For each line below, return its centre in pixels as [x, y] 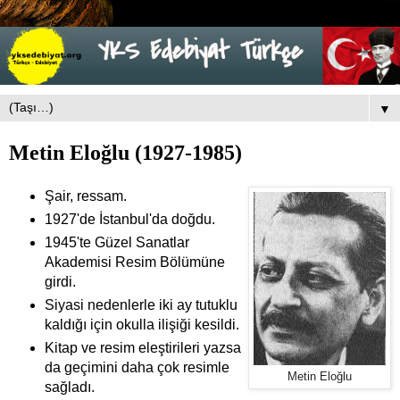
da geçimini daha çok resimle [137, 367]
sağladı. [69, 387]
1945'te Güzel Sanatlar [117, 242]
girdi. [60, 281]
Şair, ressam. [85, 196]
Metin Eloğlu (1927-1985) [125, 153]
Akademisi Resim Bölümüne [134, 262]
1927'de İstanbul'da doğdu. [129, 219]
